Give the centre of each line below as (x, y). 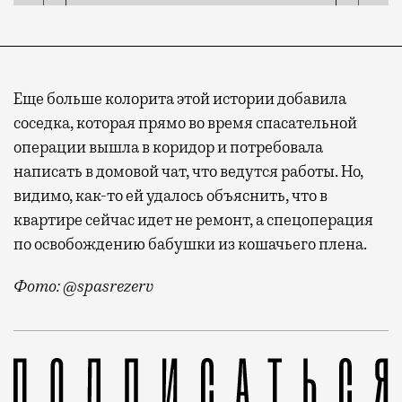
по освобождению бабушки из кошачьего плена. (190, 244)
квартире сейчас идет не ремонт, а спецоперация (193, 219)
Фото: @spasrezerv (83, 286)
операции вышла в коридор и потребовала (168, 147)
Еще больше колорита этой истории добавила (180, 98)
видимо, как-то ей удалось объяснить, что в (170, 195)
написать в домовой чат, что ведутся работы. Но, (188, 171)
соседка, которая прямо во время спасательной (185, 122)
